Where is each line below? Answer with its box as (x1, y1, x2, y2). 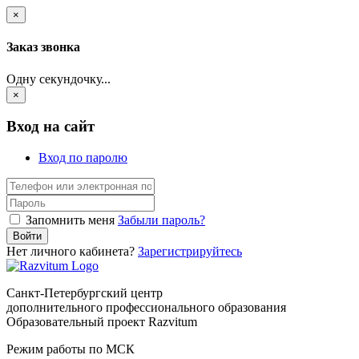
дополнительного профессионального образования (6, 300, 286, 314)
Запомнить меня (26, 212, 115, 227)
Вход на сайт (6, 118, 95, 135)
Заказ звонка (6, 40, 80, 54)
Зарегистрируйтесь (138, 244, 242, 258)
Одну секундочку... (6, 71, 111, 86)
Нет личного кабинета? (6, 244, 138, 258)
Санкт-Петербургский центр (6, 285, 163, 300)
